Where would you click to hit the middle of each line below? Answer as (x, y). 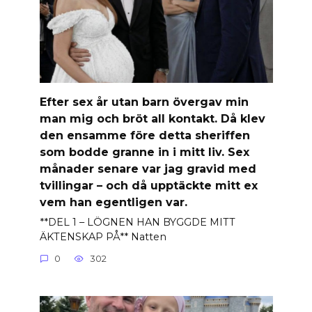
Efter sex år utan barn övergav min (144, 102)
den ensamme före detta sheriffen (145, 135)
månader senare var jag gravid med (148, 169)
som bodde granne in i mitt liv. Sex (144, 152)
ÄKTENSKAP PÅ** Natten (103, 236)
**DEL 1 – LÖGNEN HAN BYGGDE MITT (137, 222)
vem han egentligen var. (113, 202)
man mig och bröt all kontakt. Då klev (152, 118)
